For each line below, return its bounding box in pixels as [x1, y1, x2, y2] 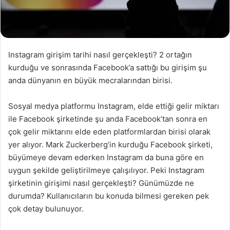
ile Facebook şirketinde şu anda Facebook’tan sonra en [8, 114, 207, 124]
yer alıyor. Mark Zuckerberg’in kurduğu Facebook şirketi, [8, 140, 213, 150]
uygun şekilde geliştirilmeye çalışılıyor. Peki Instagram [8, 165, 204, 176]
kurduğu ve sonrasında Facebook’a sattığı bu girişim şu [8, 63, 207, 73]
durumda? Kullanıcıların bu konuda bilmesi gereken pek [8, 191, 209, 201]
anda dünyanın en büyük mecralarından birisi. [8, 75, 172, 86]
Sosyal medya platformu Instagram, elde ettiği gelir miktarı [8, 101, 219, 111]
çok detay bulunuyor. [8, 204, 84, 214]
